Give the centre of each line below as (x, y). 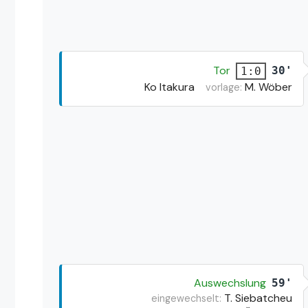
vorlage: (225, 87)
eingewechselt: (186, 298)
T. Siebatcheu (258, 298)
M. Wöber (268, 87)
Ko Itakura (169, 87)
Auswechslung (230, 283)
